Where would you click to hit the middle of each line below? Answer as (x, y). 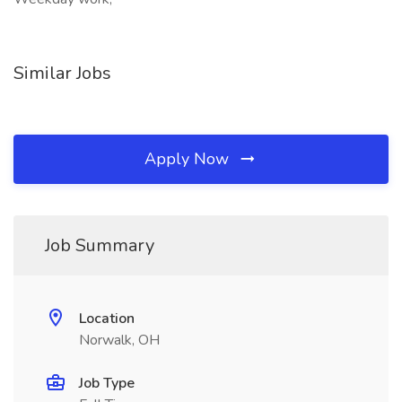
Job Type (107, 383)
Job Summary (100, 245)
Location (107, 319)
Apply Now (189, 159)
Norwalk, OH (119, 340)
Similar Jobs (62, 73)
